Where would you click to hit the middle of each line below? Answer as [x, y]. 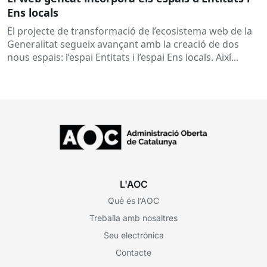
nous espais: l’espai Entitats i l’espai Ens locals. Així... [123, 58]
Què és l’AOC [133, 200]
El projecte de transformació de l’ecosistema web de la [130, 31]
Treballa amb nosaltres [133, 218]
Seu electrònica [133, 235]
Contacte [133, 252]
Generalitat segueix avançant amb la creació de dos [123, 44]
